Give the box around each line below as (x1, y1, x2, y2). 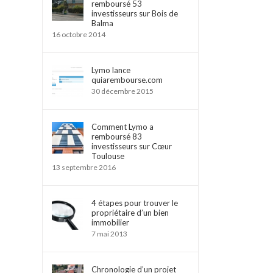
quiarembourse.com (91, 75, 163, 85)
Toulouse (91, 151, 124, 161)
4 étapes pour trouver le (91, 198, 178, 208)
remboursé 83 (91, 132, 142, 141)
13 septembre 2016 (51, 163, 116, 172)
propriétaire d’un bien (91, 208, 169, 218)
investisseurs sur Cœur (91, 141, 172, 151)
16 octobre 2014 (51, 30, 105, 39)
